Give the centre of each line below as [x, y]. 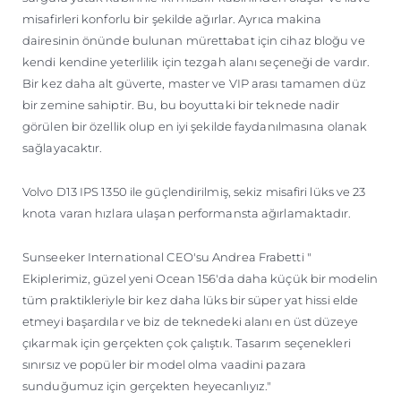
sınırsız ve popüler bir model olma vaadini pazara [164, 364]
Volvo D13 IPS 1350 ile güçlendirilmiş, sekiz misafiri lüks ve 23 [194, 191]
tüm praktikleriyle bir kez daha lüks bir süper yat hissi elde [191, 299]
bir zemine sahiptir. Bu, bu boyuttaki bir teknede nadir [181, 104]
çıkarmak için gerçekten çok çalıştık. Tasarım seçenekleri [187, 342]
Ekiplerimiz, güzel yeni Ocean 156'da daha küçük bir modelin [200, 278]
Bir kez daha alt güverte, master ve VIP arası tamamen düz [194, 83]
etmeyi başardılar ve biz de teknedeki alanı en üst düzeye [190, 321]
